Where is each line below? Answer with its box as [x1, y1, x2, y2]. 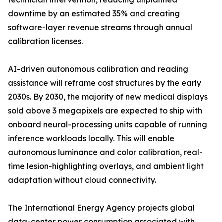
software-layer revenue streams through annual [8, 22, 192, 33]
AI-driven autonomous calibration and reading [8, 64, 188, 74]
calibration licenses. [8, 36, 83, 47]
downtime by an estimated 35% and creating [8, 8, 180, 19]
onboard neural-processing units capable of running [8, 119, 207, 130]
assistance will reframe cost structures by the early [8, 78, 201, 88]
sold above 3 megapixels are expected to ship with [8, 106, 202, 116]
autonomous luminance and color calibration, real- [8, 147, 203, 158]
